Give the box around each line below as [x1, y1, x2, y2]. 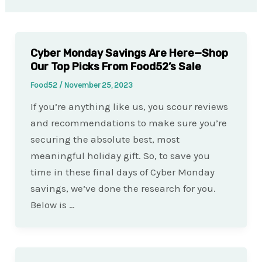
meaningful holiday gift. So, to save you [30, 149, 210, 161]
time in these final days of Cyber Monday [30, 166, 215, 178]
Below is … [30, 198, 75, 211]
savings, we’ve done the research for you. [30, 182, 216, 194]
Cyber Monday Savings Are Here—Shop [30, 47, 228, 60]
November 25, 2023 [64, 80, 133, 89]
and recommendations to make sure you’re [30, 116, 227, 129]
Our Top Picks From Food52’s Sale [30, 60, 201, 73]
